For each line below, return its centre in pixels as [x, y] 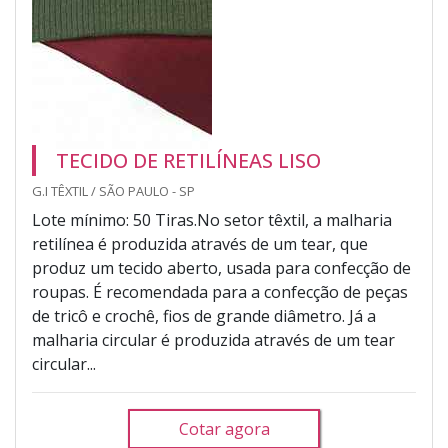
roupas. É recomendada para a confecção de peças [220, 292]
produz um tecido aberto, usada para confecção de [221, 268]
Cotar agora [224, 429]
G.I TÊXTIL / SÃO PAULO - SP [113, 191]
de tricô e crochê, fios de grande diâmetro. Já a [204, 316]
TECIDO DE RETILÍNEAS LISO [188, 160]
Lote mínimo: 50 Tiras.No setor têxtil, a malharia [212, 220]
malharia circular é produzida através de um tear [213, 340]
